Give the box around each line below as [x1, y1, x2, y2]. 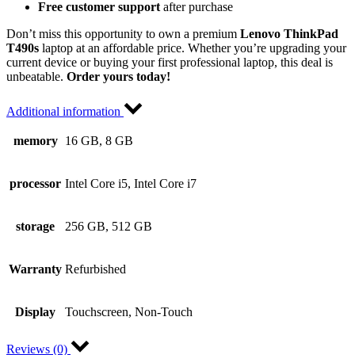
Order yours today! [67, 69, 170, 83]
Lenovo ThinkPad [240, 26, 338, 40]
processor [10, 176, 61, 190]
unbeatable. [6, 69, 67, 83]
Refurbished [65, 261, 126, 276]
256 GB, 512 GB [65, 219, 152, 233]
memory [13, 133, 58, 147]
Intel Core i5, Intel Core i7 [65, 176, 197, 190]
